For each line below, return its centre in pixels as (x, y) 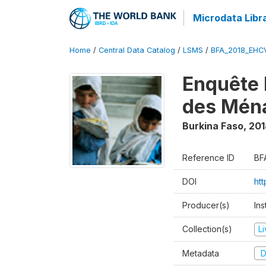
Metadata (201, 253)
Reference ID (208, 158)
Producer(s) (206, 205)
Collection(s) (207, 229)
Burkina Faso (213, 126)
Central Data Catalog (137, 50)
